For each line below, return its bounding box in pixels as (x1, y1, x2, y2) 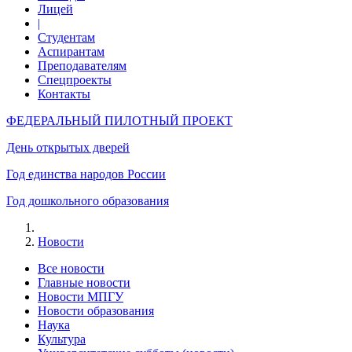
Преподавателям (38, 59, 126, 72)
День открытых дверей (6, 141, 130, 154)
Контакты (38, 87, 90, 101)
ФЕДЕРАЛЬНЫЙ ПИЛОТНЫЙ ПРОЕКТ (6, 114, 233, 127)
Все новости (38, 262, 104, 275)
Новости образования (38, 304, 154, 317)
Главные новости (38, 276, 130, 289)
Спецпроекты (38, 73, 112, 86)
